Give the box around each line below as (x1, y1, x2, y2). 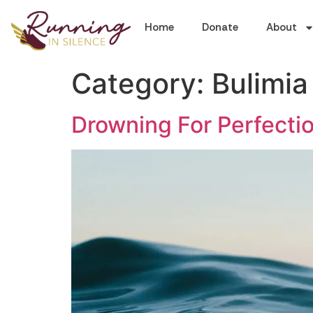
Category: (71, 66, 212, 101)
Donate (202, 20, 238, 34)
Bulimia (212, 66, 308, 101)
